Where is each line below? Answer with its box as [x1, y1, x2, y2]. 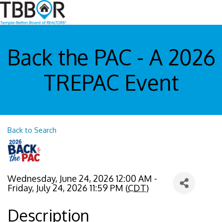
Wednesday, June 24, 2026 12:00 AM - [7, 172, 157, 184]
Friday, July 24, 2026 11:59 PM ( [7, 182, 128, 193]
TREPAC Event [43, 69, 179, 96]
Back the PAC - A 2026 [6, 44, 216, 71]
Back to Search [7, 125, 56, 135]
